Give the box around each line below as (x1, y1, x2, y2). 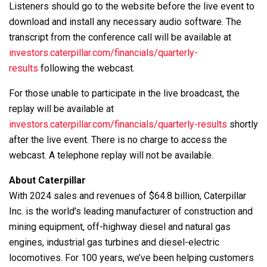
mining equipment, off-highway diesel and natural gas (9, 221, 231, 232)
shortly (227, 118, 258, 130)
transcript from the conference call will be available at (9, 31, 231, 43)
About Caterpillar (9, 174, 86, 186)
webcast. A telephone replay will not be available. (9, 149, 213, 161)
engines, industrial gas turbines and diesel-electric (9, 236, 219, 248)
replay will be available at (9, 103, 114, 114)
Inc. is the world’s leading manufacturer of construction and (9, 205, 253, 217)
